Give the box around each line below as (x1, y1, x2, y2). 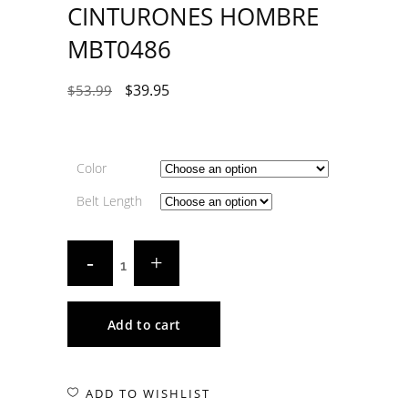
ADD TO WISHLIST (86, 385, 210, 402)
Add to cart (107, 315, 181, 333)
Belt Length (76, 192, 142, 209)
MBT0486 (67, 33, 171, 66)
